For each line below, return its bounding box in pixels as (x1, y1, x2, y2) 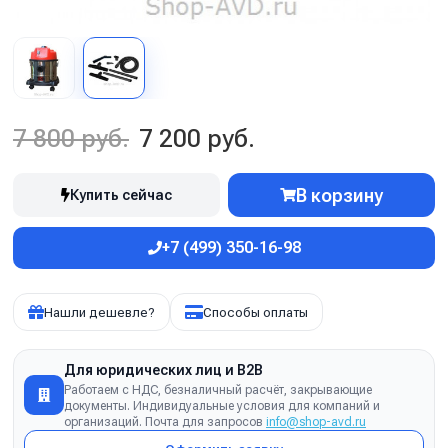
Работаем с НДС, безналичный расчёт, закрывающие (64, 383, 372, 397)
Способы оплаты (203, 304, 308, 320)
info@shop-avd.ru (266, 415, 366, 429)
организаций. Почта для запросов (64, 415, 266, 429)
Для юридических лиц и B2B (64, 362, 263, 378)
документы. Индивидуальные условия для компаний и (64, 399, 380, 413)
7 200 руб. (139, 124, 255, 153)
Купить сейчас (70, 187, 172, 203)
